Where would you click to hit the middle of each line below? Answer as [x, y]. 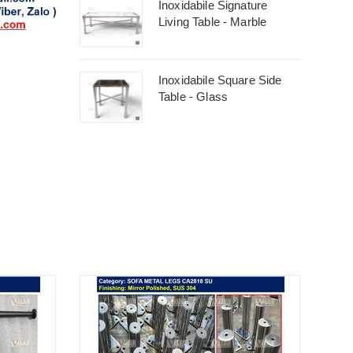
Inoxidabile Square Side [220, 80]
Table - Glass [193, 97]
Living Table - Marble [213, 21]
